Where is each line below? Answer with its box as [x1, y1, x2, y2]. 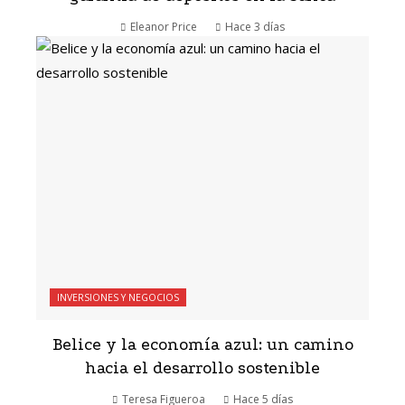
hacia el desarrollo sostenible [85, 358, 320, 378]
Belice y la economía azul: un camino [52, 334, 353, 354]
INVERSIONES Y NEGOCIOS [57, 290, 179, 304]
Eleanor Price [130, 19, 197, 35]
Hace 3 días [225, 19, 285, 35]
